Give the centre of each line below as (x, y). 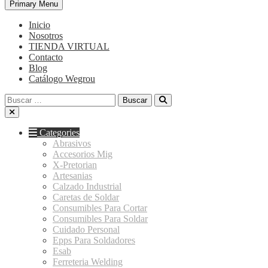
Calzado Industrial (87, 186)
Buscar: (19, 98)
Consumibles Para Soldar (100, 219)
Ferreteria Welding (88, 262)
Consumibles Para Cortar (100, 208)
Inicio (39, 25)
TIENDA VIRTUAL (69, 46)
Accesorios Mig (83, 154)
